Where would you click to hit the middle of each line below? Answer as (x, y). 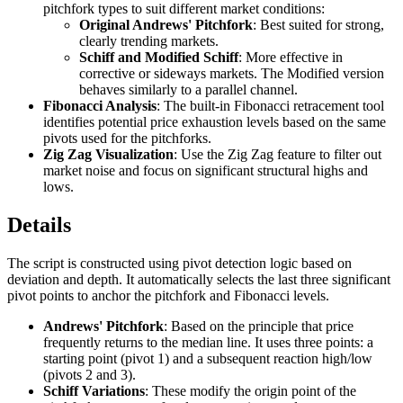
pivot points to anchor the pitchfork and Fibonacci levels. (168, 295)
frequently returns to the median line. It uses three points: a (208, 342)
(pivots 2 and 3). (90, 374)
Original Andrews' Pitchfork (166, 24)
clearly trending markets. (149, 40)
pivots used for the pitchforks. (127, 138)
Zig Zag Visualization (108, 154)
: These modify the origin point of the (251, 390)
